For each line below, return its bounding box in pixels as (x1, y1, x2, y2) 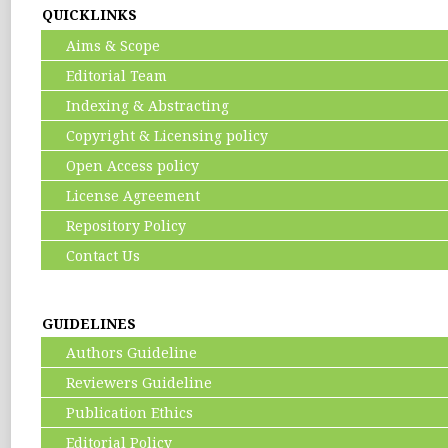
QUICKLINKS (42, 5, 138, 24)
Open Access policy (42, 156, 200, 175)
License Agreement (42, 186, 201, 205)
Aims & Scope (42, 36, 161, 55)
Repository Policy (42, 216, 187, 235)
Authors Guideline (42, 343, 198, 362)
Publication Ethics (42, 403, 194, 422)
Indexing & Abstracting (42, 96, 230, 115)
